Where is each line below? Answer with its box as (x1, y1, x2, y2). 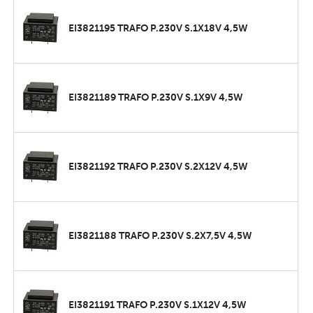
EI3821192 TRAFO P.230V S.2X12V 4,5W (68, 161, 248, 173)
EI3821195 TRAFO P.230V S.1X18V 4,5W (68, 22, 248, 34)
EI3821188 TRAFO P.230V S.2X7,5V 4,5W (68, 230, 252, 242)
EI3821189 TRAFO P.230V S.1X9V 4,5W (68, 92, 243, 103)
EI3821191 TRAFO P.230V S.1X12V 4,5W (68, 299, 247, 311)
